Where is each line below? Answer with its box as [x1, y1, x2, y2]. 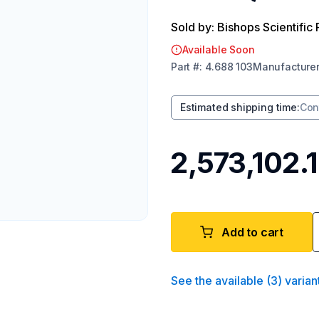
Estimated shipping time [180, 101, 297, 113]
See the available [171, 273, 263, 288]
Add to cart [221, 225, 284, 239]
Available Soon [182, 43, 255, 56]
